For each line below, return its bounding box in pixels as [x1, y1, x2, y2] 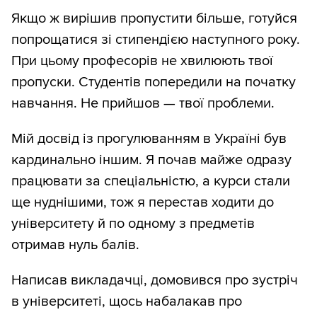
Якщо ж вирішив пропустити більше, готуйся [11, 10, 297, 28]
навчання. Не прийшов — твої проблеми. [11, 95, 275, 113]
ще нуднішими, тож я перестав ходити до [11, 194, 274, 212]
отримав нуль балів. [11, 236, 139, 254]
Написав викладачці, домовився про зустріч [11, 272, 298, 289]
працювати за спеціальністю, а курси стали [11, 173, 290, 190]
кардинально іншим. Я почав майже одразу [11, 151, 292, 169]
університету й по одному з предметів [11, 215, 255, 233]
